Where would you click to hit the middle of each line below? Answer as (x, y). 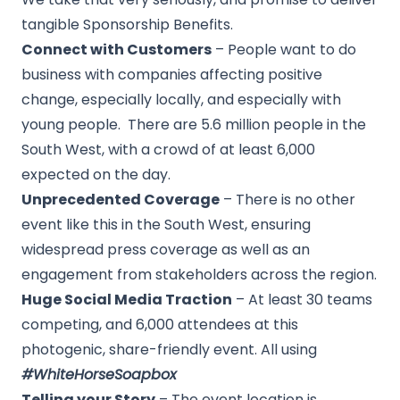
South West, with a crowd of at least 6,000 (168, 150)
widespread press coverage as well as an (166, 250)
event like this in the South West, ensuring (166, 225)
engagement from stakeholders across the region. (199, 275)
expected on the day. (96, 175)
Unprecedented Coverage (121, 200)
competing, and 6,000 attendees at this (160, 325)
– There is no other (287, 200)
